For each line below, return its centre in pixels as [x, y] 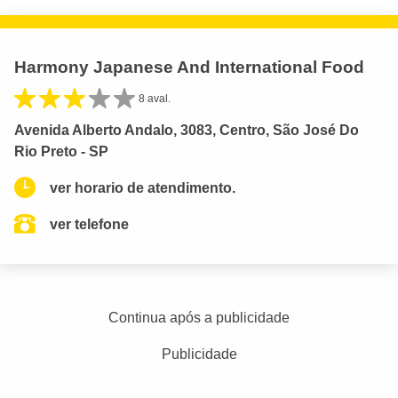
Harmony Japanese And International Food [189, 67]
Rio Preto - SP [61, 151]
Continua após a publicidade [199, 317]
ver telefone [89, 224]
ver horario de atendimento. [143, 187]
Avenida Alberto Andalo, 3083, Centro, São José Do [187, 130]
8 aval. [155, 98]
